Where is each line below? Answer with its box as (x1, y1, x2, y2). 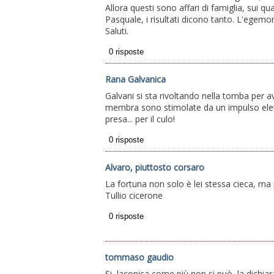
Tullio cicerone (105, 190, 163, 202)
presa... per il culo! (105, 113, 175, 125)
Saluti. (105, 25, 128, 37)
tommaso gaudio (105, 251, 174, 264)
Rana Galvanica (105, 73, 166, 86)
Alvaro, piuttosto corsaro (105, 161, 204, 174)
